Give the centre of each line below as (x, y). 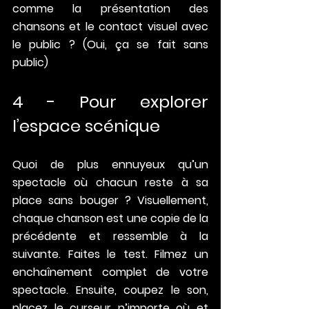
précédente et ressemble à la (110, 237)
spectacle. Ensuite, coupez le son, (110, 290)
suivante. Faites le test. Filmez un (110, 255)
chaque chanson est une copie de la (110, 219)
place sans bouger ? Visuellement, (110, 201)
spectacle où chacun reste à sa (110, 183)
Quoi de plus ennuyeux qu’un (110, 165)
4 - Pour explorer (110, 102)
